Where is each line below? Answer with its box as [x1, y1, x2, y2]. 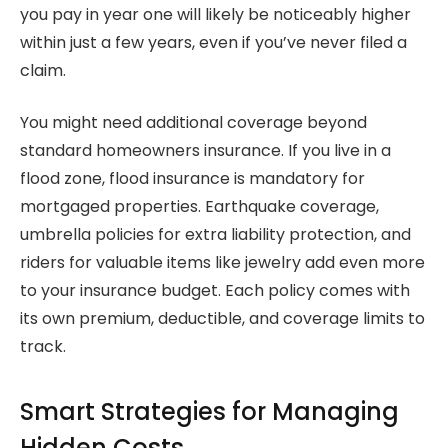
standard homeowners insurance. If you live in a [20, 139, 391, 163]
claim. [20, 58, 66, 82]
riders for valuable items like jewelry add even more [20, 251, 425, 275]
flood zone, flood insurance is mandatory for [20, 167, 365, 191]
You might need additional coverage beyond [20, 111, 367, 135]
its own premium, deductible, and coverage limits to [20, 307, 425, 331]
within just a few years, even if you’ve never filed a [20, 30, 407, 54]
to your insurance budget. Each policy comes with [20, 279, 410, 303]
